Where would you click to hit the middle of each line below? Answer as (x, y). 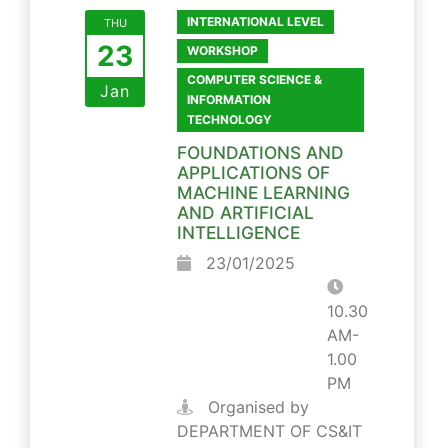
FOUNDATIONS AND (260, 152)
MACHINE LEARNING (263, 192)
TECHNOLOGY (229, 119)
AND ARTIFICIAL (245, 212)
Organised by (256, 406)
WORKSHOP (222, 50)
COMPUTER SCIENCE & (254, 79)
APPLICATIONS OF (253, 172)
